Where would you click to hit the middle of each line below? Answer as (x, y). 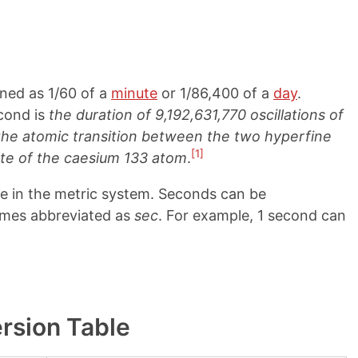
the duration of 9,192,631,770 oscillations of (196, 115)
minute (134, 93)
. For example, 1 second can (252, 216)
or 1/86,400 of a (215, 93)
